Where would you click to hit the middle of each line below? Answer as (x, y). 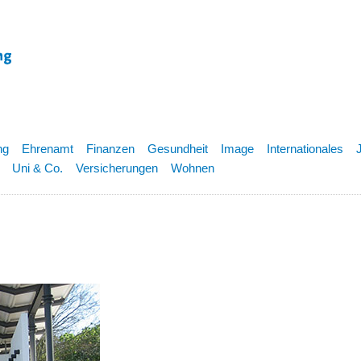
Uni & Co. (37, 168)
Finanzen (110, 149)
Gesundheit (178, 149)
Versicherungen (117, 168)
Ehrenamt (48, 149)
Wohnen (193, 168)
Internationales (305, 149)
